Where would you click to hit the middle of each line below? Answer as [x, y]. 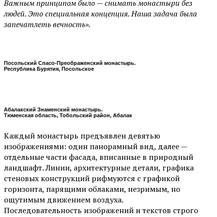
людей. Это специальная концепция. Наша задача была [101, 14]
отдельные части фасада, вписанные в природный [99, 157]
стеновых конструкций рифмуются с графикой [92, 178]
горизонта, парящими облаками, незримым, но [92, 189]
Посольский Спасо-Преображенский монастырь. [70, 63]
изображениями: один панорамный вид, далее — [95, 147]
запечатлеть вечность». [47, 24]
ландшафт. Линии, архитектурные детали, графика [99, 168]
